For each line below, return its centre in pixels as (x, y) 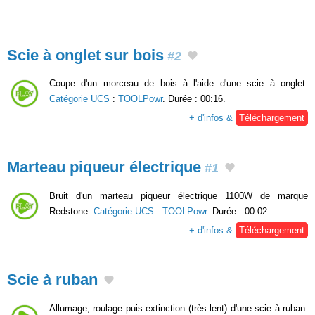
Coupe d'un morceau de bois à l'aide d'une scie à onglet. (179, 84)
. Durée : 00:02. (238, 211)
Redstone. (71, 211)
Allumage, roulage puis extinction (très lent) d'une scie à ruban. (179, 308)
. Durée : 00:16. (194, 99)
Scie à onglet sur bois (85, 55)
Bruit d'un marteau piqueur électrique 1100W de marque (179, 196)
